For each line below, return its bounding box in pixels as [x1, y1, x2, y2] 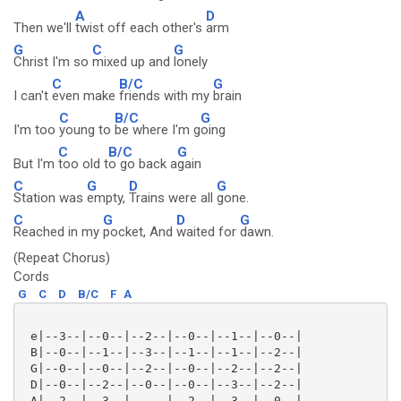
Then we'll [13, 20, 75, 36]
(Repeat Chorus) [13, 250, 110, 266]
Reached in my [13, 224, 103, 240]
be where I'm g [115, 122, 200, 138]
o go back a [108, 156, 177, 172]
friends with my [119, 88, 213, 104]
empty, [87, 190, 129, 206]
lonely [174, 54, 208, 70]
